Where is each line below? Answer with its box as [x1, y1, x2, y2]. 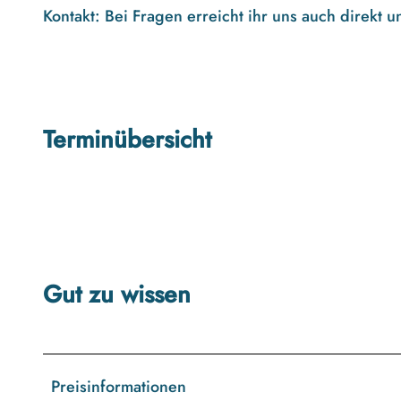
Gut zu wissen [43, 277, 191, 312]
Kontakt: [43, 4, 105, 28]
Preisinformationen [51, 375, 186, 399]
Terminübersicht [43, 122, 211, 158]
